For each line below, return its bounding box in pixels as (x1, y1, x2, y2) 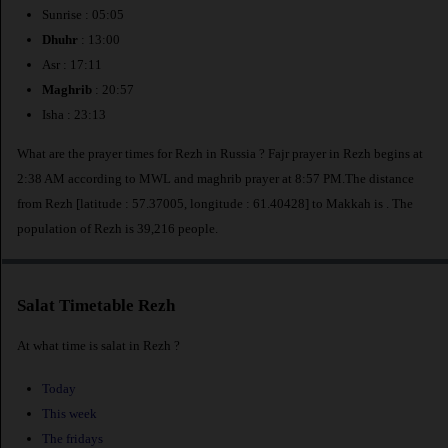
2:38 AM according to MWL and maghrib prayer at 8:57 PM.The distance (17, 170, 414, 186)
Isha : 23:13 (42, 107, 106, 123)
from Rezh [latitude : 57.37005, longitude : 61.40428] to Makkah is (17, 195, 386, 211)
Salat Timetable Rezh (17, 296, 175, 316)
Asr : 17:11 (42, 57, 102, 73)
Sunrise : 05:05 (42, 7, 124, 23)
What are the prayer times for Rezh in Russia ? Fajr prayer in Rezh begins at (17, 145, 423, 161)
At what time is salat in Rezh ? (17, 337, 180, 353)
